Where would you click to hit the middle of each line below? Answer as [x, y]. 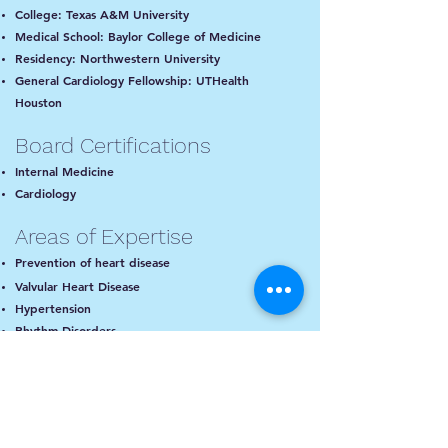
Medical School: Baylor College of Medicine [138, 36]
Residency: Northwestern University [117, 58]
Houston [38, 102]
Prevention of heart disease [92, 262]
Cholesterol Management [86, 352]
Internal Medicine [64, 171]
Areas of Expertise [104, 236]
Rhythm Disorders [65, 330]
